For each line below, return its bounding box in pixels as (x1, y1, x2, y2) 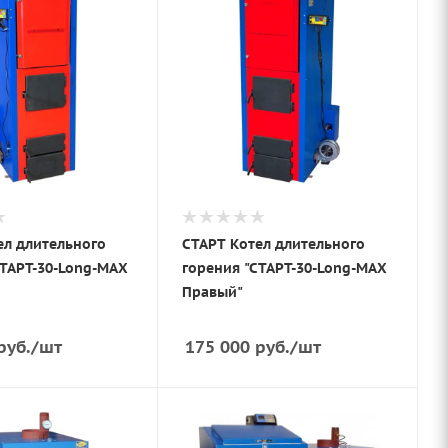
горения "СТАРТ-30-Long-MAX (182, 258, 388, 277)
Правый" (182, 282, 244, 301)
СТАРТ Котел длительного (182, 234, 366, 253)
